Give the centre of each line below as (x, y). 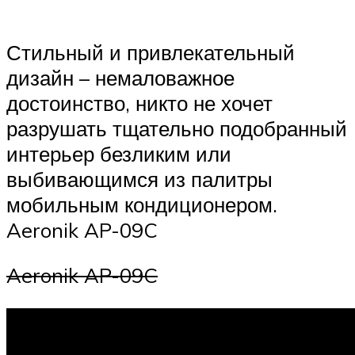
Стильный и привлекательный (151, 52)
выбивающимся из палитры (139, 179)
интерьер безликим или (119, 153)
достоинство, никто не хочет (139, 103)
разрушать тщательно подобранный (177, 128)
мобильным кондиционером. (142, 204)
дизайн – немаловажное (120, 77)
